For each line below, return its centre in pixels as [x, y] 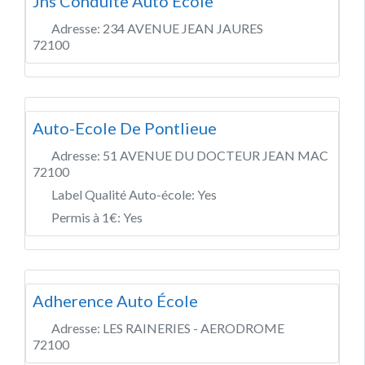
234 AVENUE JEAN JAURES [183, 28]
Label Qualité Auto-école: [124, 194]
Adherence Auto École [115, 300]
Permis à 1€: [87, 217]
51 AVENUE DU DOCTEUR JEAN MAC [215, 155]
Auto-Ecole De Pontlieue [125, 128]
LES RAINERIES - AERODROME [193, 328]
